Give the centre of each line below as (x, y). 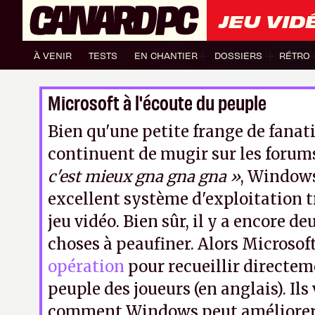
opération (86, 266)
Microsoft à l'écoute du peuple (157, 102)
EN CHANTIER (166, 55)
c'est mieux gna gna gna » (144, 176)
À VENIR (53, 55)
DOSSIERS (238, 55)
